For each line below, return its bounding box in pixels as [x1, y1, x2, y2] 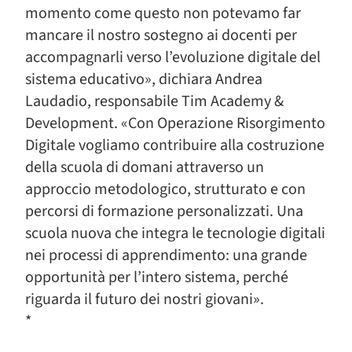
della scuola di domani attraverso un [25, 156, 264, 178]
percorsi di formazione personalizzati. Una [25, 200, 303, 222]
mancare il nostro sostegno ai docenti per [25, 24, 297, 46]
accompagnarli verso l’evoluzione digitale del [25, 46, 321, 68]
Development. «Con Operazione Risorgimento [25, 112, 325, 134]
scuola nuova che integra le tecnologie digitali [25, 222, 325, 244]
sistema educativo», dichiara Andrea [25, 68, 262, 90]
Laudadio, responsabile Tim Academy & [25, 90, 284, 112]
